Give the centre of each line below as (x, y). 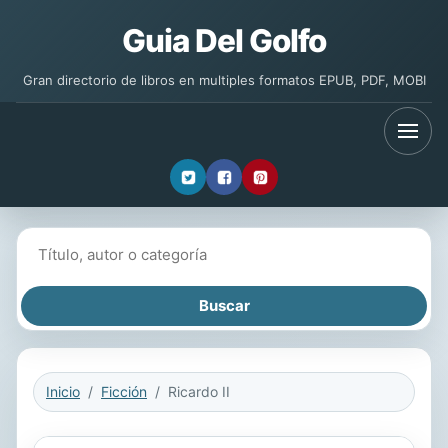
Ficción (124, 391)
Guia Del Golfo (224, 41)
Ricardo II (199, 391)
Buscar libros (66, 242)
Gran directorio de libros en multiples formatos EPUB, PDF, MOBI (224, 80)
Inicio (63, 391)
